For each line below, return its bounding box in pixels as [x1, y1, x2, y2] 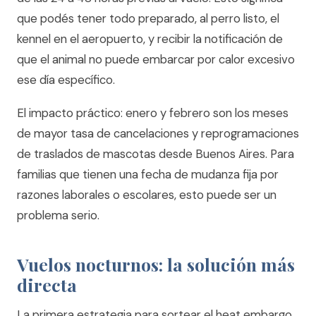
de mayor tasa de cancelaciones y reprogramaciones [17, 126, 299, 141]
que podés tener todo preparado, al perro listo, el [17, 11, 279, 26]
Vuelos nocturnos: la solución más [17, 253, 295, 276]
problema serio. [17, 207, 99, 223]
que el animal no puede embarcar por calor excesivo [17, 51, 295, 67]
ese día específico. [17, 72, 115, 87]
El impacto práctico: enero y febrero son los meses [17, 105, 288, 121]
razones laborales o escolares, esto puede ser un [17, 187, 276, 202]
